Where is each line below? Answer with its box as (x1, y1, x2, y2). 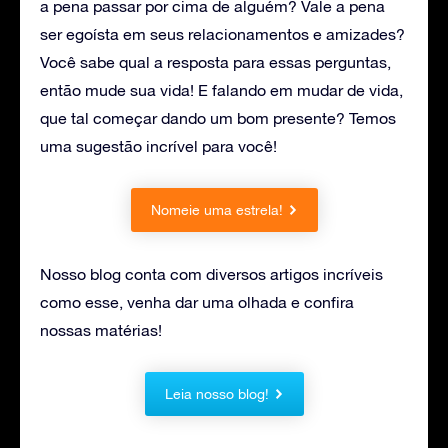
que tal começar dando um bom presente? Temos (40, 108, 396, 127)
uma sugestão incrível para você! (40, 136, 277, 155)
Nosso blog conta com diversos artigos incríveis (40, 264, 383, 283)
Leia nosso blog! (164, 385, 269, 402)
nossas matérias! (40, 320, 162, 339)
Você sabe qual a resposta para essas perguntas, (40, 52, 391, 71)
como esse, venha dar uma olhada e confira (40, 292, 354, 311)
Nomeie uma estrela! (150, 201, 283, 218)
